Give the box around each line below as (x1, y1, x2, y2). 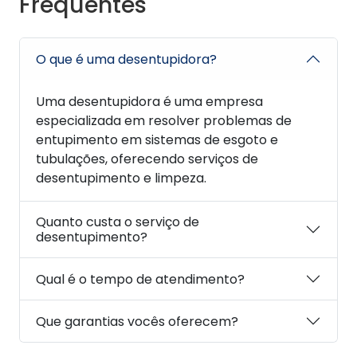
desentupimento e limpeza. (36, 169, 206, 188)
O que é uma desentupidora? (36, 49, 217, 69)
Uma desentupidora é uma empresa (36, 92, 263, 112)
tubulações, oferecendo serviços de (36, 150, 258, 169)
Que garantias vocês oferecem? (36, 312, 238, 331)
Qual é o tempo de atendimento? (36, 269, 245, 288)
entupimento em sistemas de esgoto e (36, 131, 278, 150)
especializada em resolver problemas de (36, 112, 292, 131)
